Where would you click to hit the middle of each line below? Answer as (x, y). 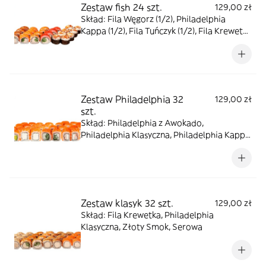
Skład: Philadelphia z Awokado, (142, 123)
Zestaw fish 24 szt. (121, 7)
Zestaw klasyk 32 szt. (127, 203)
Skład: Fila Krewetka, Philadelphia (147, 215)
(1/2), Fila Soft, (109, 43)
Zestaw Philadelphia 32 (132, 99)
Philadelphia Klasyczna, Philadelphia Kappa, (166, 135)
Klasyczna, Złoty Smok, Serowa (142, 227)
